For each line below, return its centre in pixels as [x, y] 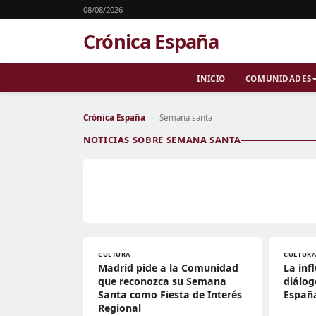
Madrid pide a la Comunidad [168, 268]
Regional [120, 308]
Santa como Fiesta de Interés [170, 294]
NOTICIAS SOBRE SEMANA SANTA [162, 140]
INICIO [211, 79]
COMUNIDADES [278, 79]
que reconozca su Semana [162, 281]
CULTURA [114, 254]
